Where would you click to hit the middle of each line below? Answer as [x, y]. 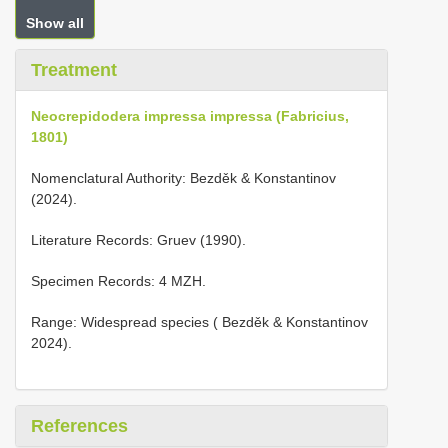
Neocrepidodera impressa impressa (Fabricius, [190, 116]
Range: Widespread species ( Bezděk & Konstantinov [199, 322]
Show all [55, 23]
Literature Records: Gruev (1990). [138, 240]
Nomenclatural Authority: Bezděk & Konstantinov [183, 178]
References [79, 426]
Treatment [74, 70]
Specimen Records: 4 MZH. [118, 281]
